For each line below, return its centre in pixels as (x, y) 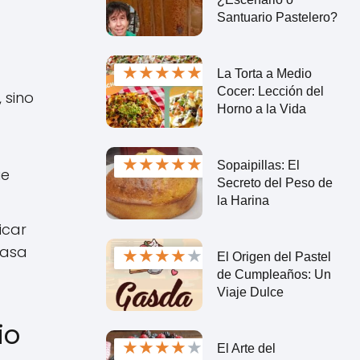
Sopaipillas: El (258, 165)
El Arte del (246, 348)
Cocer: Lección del (270, 91)
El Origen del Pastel (274, 256)
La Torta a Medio (264, 73)
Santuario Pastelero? (277, 17)
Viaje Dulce (250, 292)
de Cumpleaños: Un (274, 274)
